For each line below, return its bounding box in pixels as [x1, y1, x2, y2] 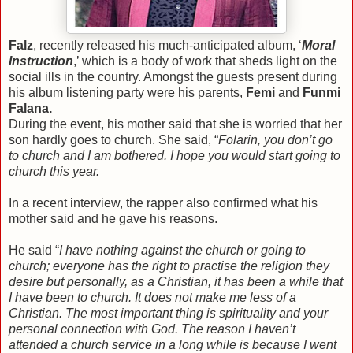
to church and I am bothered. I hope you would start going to [9, 148, 340, 162]
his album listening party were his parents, [9, 85, 246, 99]
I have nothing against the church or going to [59, 243, 306, 257]
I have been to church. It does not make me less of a [9, 290, 296, 304]
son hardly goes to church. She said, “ [9, 132, 218, 147]
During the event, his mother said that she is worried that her [9, 117, 342, 131]
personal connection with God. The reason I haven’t [9, 321, 295, 336]
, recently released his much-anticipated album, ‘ [33, 38, 302, 52]
